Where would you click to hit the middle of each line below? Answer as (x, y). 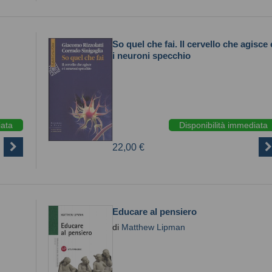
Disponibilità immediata (223, 125)
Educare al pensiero (155, 212)
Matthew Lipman (153, 227)
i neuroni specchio (151, 56)
